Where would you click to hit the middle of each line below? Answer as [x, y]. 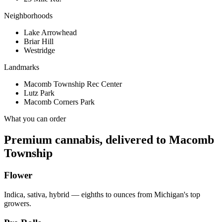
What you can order [35, 119]
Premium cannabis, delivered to [86, 140]
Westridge [39, 51]
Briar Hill [39, 42]
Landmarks [22, 67]
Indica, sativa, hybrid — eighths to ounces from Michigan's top [102, 194]
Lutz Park [39, 93]
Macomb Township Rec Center [73, 84]
